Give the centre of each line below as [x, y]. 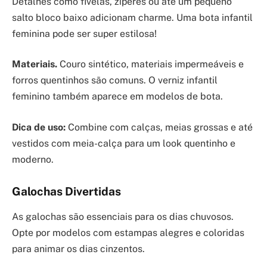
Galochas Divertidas [66, 192]
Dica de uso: [39, 128]
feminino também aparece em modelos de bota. [117, 97]
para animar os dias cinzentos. [78, 249]
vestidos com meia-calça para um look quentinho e [124, 144]
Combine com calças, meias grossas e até [159, 128]
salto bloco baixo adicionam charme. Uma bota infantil [132, 17]
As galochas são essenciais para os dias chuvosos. [123, 216]
